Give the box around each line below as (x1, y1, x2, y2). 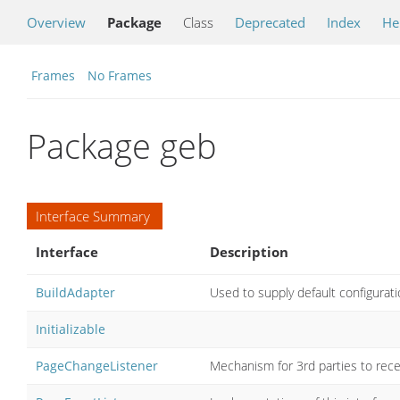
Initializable (36, 320, 105, 337)
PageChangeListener (36, 356, 158, 374)
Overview (27, 13, 86, 31)
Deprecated (235, 13, 305, 31)
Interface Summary (36, 206, 150, 225)
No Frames (87, 67, 152, 84)
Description (210, 242, 288, 261)
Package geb (27, 122, 217, 170)
